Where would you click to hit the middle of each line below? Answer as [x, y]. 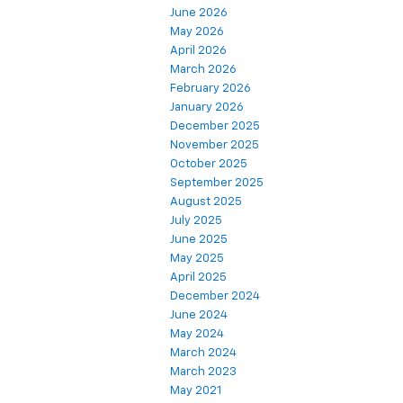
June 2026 [199, 13]
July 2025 [196, 220]
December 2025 [215, 126]
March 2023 [203, 372]
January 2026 [207, 107]
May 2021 [196, 390]
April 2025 [198, 277]
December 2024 [215, 296]
